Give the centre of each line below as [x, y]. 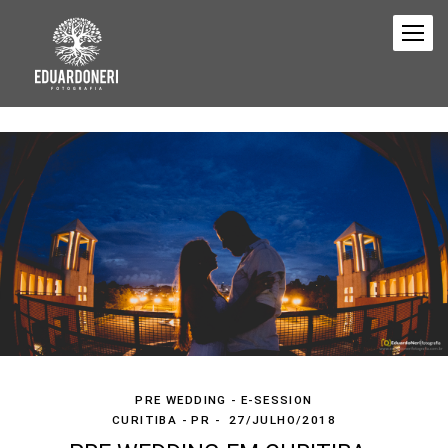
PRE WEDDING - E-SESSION [224, 400]
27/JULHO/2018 [282, 420]
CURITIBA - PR [161, 420]
